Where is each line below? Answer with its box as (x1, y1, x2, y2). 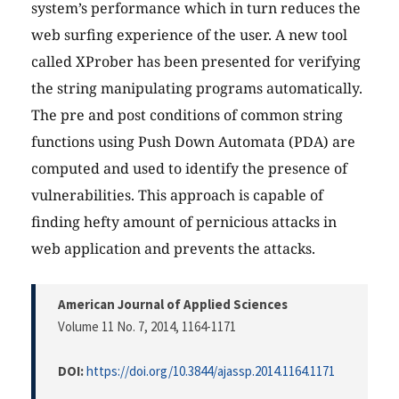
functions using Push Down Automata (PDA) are (31, 132, 355, 152)
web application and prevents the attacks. (31, 239, 315, 259)
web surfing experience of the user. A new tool (31, 25, 347, 45)
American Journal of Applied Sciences (58, 296, 288, 313)
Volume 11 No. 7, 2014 (58, 318, 175, 336)
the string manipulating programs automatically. (31, 78, 362, 99)
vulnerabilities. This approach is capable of (31, 185, 323, 206)
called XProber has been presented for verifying (31, 52, 361, 72)
